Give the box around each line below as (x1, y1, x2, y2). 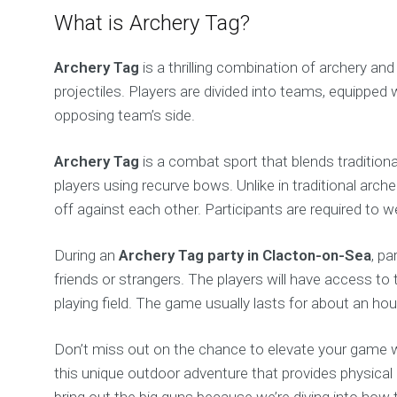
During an (54, 246, 120, 264)
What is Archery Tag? (54, 11, 251, 35)
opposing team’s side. (54, 106, 196, 124)
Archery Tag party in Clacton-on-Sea (119, 246, 372, 264)
